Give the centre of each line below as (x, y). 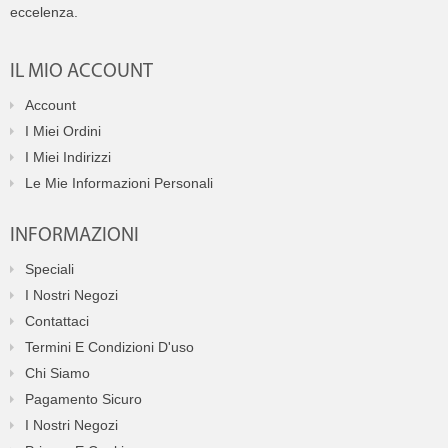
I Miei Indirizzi (68, 157)
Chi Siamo (57, 373)
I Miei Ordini (63, 131)
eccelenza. (44, 12)
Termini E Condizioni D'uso (109, 347)
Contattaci (57, 321)
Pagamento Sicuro (83, 399)
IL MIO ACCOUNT (81, 72)
